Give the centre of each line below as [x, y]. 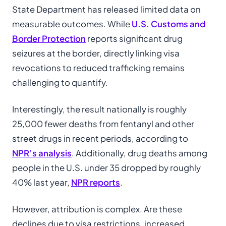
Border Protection [49, 39]
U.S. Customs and [168, 24]
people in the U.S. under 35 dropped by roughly [106, 168]
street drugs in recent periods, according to [100, 138]
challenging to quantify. [60, 82]
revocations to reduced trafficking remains [98, 68]
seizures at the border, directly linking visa [96, 53]
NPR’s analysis [42, 153]
